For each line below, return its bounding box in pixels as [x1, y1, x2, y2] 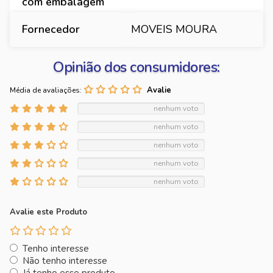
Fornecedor [22, 22, 80, 37]
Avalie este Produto [10, 207, 87, 218]
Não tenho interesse [23, 255, 107, 267]
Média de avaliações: [10, 85, 82, 95]
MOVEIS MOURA [131, 22, 217, 37]
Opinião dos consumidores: [53, 57, 220, 77]
